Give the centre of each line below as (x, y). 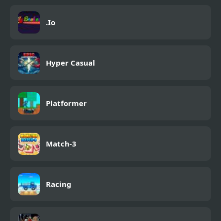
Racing (59, 184)
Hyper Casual (71, 63)
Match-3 (61, 144)
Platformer (66, 103)
